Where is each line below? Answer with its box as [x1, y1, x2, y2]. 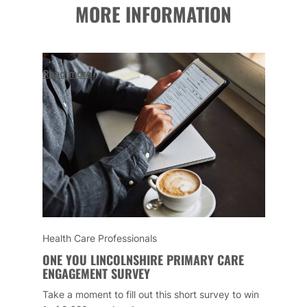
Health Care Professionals [42, 232, 157, 244]
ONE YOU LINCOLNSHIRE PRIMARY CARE [42, 250, 244, 269]
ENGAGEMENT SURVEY [42, 264, 150, 282]
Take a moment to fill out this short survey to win [42, 288, 259, 300]
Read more [42, 67, 91, 79]
